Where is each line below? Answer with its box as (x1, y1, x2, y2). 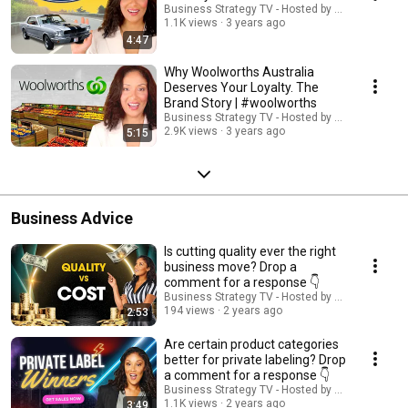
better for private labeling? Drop (164, 352, 346, 367)
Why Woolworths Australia (164, 64, 314, 79)
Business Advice (11, 208, 133, 228)
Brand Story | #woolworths (235, 95, 317, 110)
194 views (164, 303, 215, 317)
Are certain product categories (164, 336, 339, 352)
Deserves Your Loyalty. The (164, 79, 319, 95)
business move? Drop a (164, 259, 297, 274)
